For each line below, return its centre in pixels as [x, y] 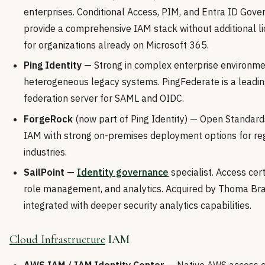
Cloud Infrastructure [57, 240]
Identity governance [123, 172]
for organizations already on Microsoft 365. [116, 45]
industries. [45, 152]
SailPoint [44, 172]
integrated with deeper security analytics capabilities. [138, 206]
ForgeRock [48, 119]
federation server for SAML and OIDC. [104, 98]
